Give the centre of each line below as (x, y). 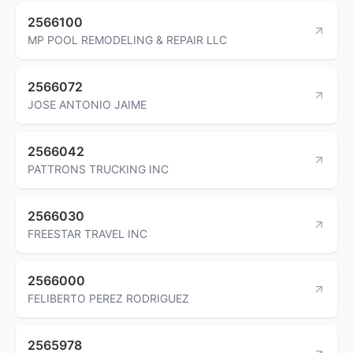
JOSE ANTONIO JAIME (87, 104)
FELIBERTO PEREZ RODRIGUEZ (108, 298)
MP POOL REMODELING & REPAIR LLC (127, 39)
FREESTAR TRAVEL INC (87, 233)
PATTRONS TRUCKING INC (98, 169)
